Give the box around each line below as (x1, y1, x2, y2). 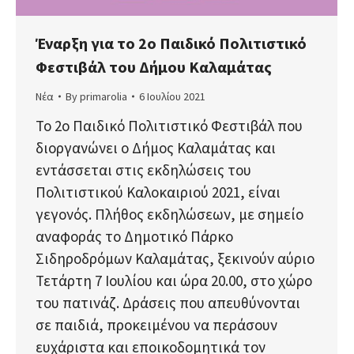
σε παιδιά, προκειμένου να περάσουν (36, 314, 277, 334)
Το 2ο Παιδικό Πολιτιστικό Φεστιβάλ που (36, 115, 303, 135)
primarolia (80, 88, 127, 104)
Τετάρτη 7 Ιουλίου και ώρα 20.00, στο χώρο (36, 270, 312, 290)
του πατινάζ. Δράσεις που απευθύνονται (36, 292, 300, 312)
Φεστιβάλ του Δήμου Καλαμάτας (36, 56, 272, 77)
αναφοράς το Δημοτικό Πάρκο (36, 226, 233, 246)
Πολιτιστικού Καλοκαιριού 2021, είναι (36, 182, 281, 201)
